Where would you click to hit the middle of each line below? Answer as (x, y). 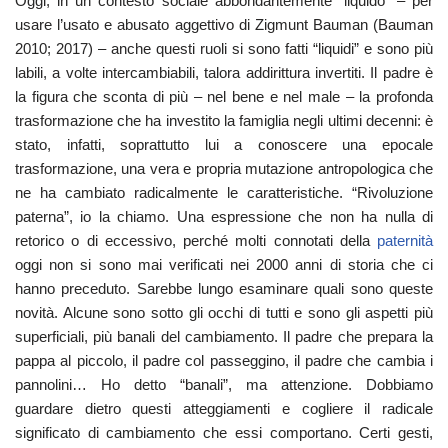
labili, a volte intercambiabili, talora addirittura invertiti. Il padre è (224, 72)
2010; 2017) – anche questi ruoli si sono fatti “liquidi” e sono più (224, 48)
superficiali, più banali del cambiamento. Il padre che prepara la (224, 336)
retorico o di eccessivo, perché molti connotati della (196, 240)
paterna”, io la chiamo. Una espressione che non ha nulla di (224, 216)
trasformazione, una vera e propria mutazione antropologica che (224, 168)
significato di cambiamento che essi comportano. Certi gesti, (224, 432)
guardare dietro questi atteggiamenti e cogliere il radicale (224, 408)
